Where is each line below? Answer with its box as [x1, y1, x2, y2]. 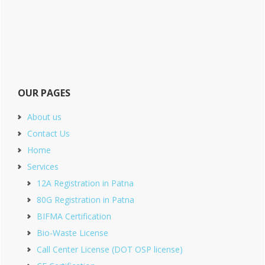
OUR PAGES [18, 86, 70, 100]
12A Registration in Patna [37, 177, 134, 189]
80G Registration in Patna [37, 194, 134, 206]
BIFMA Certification [37, 211, 111, 222]
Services [27, 161, 59, 173]
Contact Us [27, 128, 70, 140]
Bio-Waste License [37, 227, 108, 239]
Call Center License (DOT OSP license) [37, 244, 183, 256]
